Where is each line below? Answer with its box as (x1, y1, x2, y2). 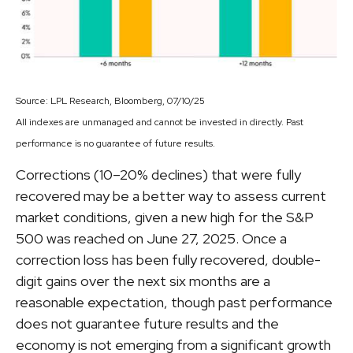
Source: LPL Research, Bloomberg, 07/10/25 (16, 94, 205, 107)
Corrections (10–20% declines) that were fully (16, 165, 301, 184)
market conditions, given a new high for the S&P (16, 207, 314, 226)
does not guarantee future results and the (16, 314, 279, 333)
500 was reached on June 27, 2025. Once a (16, 229, 287, 247)
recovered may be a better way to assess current (16, 186, 326, 205)
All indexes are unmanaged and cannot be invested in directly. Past (16, 115, 303, 128)
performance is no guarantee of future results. (16, 136, 215, 150)
